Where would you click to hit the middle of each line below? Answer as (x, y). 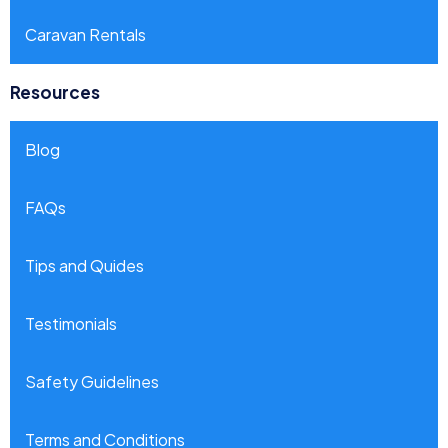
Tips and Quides (84, 265)
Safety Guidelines (92, 381)
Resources (55, 91)
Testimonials (71, 323)
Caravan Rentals (85, 34)
